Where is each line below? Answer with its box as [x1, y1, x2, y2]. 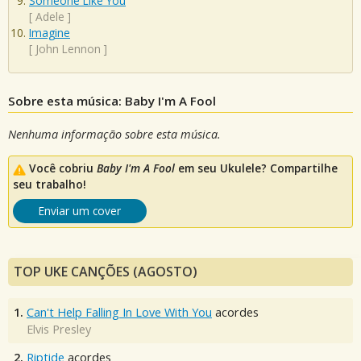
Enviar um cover [39, 203, 121, 219]
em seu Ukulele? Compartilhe [175, 160, 338, 176]
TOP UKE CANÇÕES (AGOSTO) [14, 263, 197, 281]
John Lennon [35, 41, 101, 57]
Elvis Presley [27, 322, 91, 338]
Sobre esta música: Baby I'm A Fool [8, 93, 216, 110]
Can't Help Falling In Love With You [27, 305, 212, 321]
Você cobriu [29, 160, 97, 176]
